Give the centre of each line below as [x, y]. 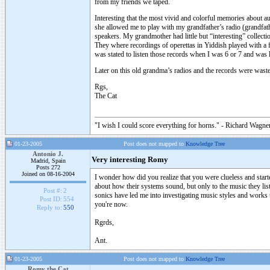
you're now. [111, 204]
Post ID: [51, 199]
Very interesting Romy [130, 160]
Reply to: [49, 208]
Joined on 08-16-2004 [48, 174]
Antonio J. [48, 154]
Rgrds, [104, 222]
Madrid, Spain [48, 161]
